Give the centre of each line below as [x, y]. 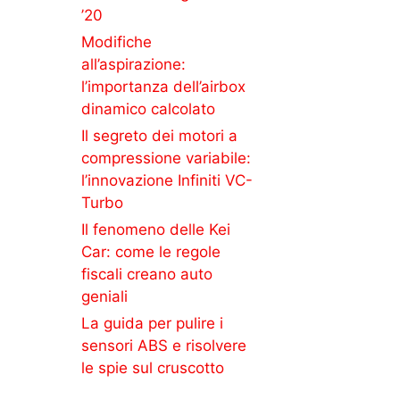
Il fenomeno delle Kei [156, 230]
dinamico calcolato [148, 109]
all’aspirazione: [133, 65]
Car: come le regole [151, 252]
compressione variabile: [166, 158]
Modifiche [117, 42]
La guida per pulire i [152, 324]
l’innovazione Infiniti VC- [167, 181]
